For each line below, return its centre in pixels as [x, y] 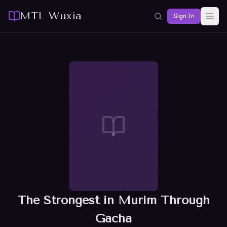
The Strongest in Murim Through [113, 200]
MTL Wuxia [51, 16]
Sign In [184, 16]
